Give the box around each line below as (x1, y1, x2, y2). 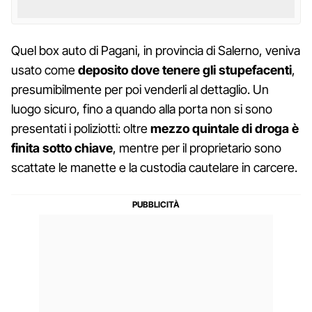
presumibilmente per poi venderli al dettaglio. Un (11, 81, 269, 97)
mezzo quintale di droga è (150, 120, 299, 136)
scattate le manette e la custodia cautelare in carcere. (11, 159, 297, 175)
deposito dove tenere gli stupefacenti (78, 62, 292, 77)
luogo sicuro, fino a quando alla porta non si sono (11, 101, 272, 116)
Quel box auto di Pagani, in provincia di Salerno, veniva (11, 42, 300, 58)
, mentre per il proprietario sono (113, 140, 281, 155)
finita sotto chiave (11, 140, 113, 155)
